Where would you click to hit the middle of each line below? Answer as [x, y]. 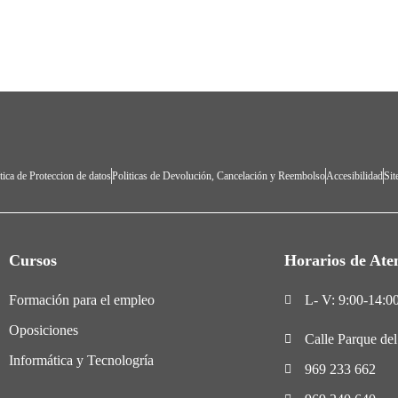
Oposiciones [44, 330]
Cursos [33, 260]
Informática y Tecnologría [81, 360]
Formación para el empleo [82, 299]
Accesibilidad [354, 175]
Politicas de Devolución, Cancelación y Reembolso [219, 175]
